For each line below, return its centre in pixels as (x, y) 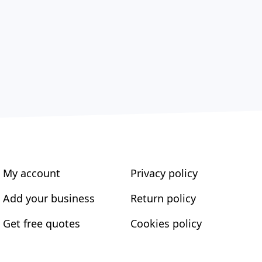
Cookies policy (166, 223)
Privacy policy (164, 173)
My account (32, 173)
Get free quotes (42, 223)
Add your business (49, 198)
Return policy (163, 198)
